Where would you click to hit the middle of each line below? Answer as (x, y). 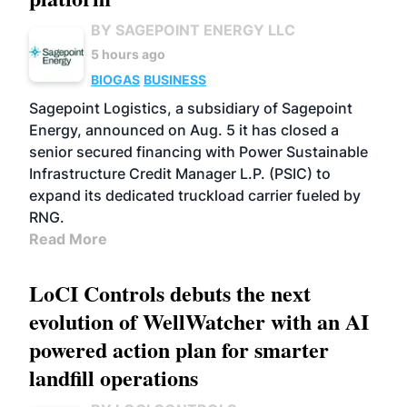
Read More (68, 239)
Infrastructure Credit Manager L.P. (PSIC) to (180, 174)
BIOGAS (115, 79)
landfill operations (114, 377)
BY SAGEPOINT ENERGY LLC (193, 30)
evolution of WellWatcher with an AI (199, 321)
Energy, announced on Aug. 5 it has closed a (184, 130)
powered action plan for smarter (179, 349)
